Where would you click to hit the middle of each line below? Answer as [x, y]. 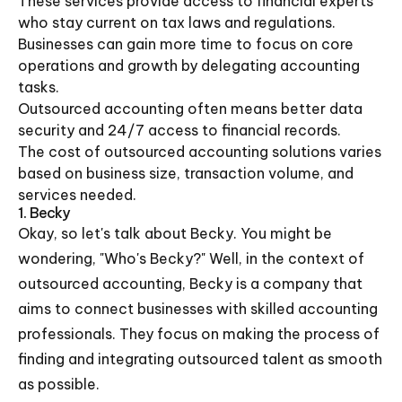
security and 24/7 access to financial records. [179, 130]
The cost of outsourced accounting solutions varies [200, 152]
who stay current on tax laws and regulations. [177, 22]
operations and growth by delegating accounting [189, 66]
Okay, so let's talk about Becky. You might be [175, 233]
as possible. [59, 384]
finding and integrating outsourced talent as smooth [200, 359]
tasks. [39, 87]
